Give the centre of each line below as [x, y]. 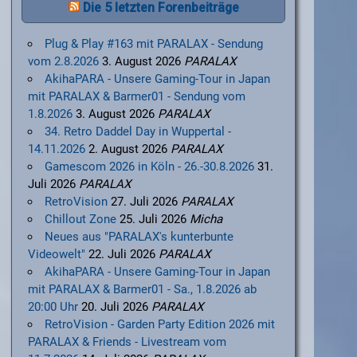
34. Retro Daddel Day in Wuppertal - [138, 132]
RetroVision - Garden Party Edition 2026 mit [160, 325]
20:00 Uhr [53, 307]
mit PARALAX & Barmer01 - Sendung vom [136, 97]
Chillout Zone [81, 220]
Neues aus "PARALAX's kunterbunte [139, 237]
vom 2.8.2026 [63, 62]
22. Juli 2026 [122, 255]
